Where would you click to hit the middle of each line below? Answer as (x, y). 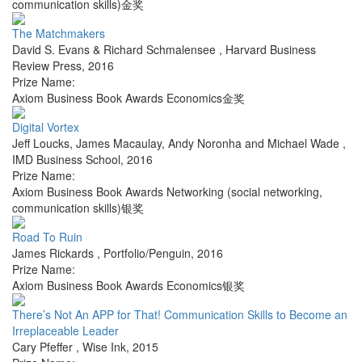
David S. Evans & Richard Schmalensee (116, 50)
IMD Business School (66, 160)
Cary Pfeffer (44, 347)
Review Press (47, 66)
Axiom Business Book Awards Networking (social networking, (167, 192)
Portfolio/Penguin (147, 253)
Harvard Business (271, 50)
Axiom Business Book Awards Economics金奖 (128, 98)
